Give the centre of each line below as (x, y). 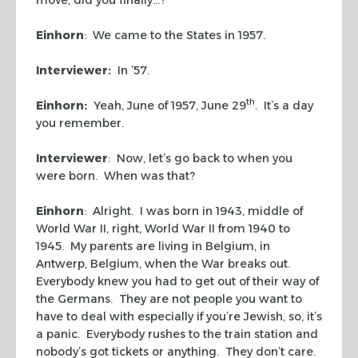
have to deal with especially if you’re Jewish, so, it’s (179, 316)
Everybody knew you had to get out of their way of (177, 281)
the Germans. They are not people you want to (169, 298)
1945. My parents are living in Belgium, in (153, 246)
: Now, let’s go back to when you (200, 158)
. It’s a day (284, 105)
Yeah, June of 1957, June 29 (167, 105)
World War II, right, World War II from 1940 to (163, 228)
